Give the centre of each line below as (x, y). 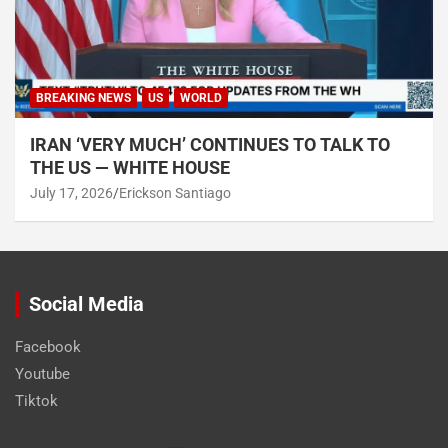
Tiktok (36, 400)
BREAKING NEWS (83, 97)
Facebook (48, 346)
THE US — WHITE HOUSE (132, 167)
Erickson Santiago (175, 192)
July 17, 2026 (71, 192)
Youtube (42, 373)
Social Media (86, 303)
